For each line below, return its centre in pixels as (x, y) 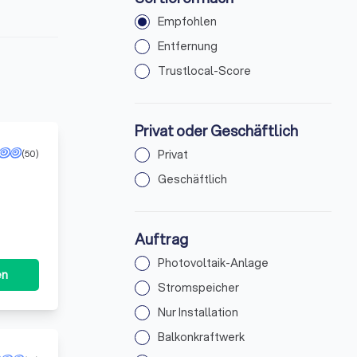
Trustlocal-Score (205, 71)
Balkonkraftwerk (202, 337)
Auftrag (162, 239)
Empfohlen (188, 22)
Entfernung (188, 46)
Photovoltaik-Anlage (214, 263)
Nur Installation (198, 312)
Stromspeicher (199, 288)
